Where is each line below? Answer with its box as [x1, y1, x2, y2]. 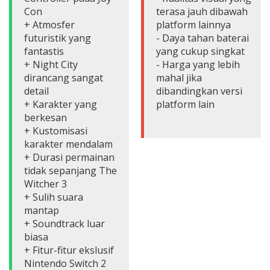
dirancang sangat [24, 71, 103, 85]
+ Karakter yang [24, 98, 97, 111]
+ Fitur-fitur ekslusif [24, 243, 114, 257]
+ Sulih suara [24, 190, 83, 204]
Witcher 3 [24, 177, 67, 191]
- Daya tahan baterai [156, 31, 249, 45]
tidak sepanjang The [24, 164, 117, 178]
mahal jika [156, 71, 202, 85]
